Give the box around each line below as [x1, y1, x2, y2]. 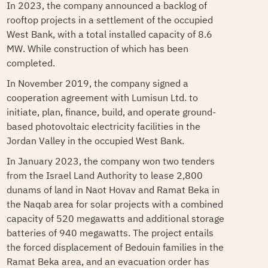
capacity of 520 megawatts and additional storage [6, 212, 224, 226]
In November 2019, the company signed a [6, 77, 188, 91]
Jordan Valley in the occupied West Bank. [6, 134, 184, 148]
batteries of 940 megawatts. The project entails [6, 226, 214, 240]
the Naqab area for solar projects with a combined [6, 197, 223, 212]
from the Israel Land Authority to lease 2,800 [6, 169, 203, 183]
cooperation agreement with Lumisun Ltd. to [6, 91, 198, 105]
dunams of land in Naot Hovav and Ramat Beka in [6, 183, 220, 197]
